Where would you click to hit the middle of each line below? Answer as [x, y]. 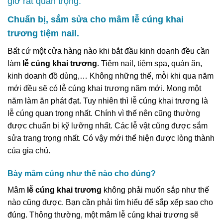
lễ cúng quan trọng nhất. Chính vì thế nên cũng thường [104, 113]
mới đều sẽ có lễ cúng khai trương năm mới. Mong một [104, 88]
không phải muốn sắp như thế [155, 190]
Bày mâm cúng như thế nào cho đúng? [82, 173]
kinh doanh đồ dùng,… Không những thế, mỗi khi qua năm [111, 76]
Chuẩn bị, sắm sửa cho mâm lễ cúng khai [96, 19]
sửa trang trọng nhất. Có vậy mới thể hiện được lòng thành [111, 138]
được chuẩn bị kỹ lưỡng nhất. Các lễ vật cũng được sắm [108, 125]
